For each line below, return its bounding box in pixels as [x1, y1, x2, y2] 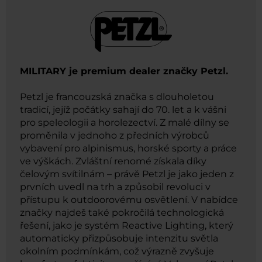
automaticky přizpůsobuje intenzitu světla [20, 233, 218, 244]
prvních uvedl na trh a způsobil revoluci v [20, 181, 211, 193]
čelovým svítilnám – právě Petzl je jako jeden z [20, 168, 234, 180]
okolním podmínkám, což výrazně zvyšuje [20, 246, 214, 257]
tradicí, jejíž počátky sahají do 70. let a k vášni [20, 104, 226, 116]
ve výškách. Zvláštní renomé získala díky [20, 156, 206, 167]
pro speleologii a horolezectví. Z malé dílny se [20, 117, 229, 129]
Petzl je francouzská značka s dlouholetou [20, 91, 214, 103]
